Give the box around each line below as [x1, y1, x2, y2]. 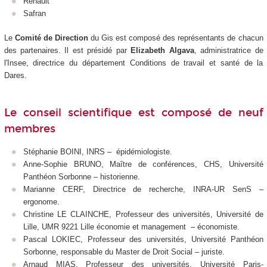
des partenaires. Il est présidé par [4, 45, 131, 55]
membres [4, 122, 55, 135]
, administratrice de [194, 45, 263, 55]
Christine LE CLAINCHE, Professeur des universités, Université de [23, 210, 263, 219]
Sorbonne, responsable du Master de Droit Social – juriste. [23, 247, 225, 257]
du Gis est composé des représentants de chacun [88, 33, 263, 42]
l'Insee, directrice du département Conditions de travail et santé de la [4, 58, 263, 67]
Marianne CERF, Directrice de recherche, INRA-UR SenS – [23, 185, 263, 194]
